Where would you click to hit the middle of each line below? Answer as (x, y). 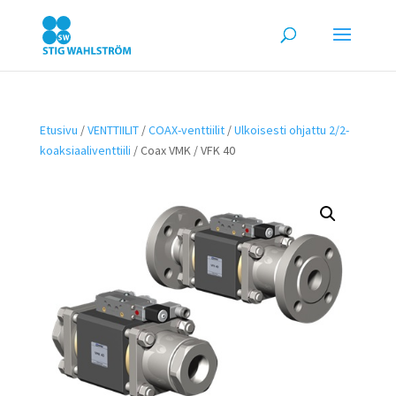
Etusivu (58, 130)
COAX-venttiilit (186, 130)
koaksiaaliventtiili (85, 150)
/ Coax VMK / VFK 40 (183, 150)
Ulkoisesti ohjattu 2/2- (291, 130)
